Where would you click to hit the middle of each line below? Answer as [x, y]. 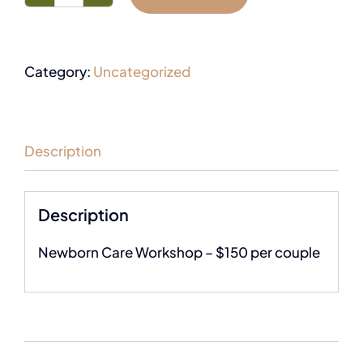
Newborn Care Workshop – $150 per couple [179, 252]
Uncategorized [142, 71]
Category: [59, 71]
